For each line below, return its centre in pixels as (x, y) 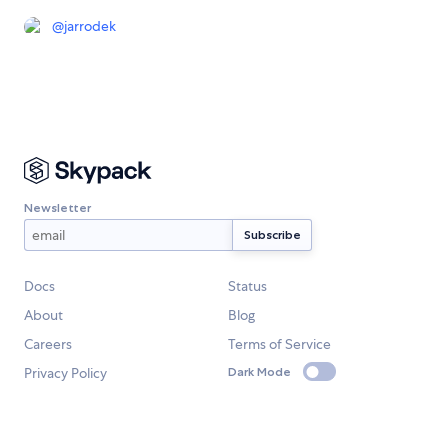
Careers (48, 343)
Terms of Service (279, 343)
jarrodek (90, 25)
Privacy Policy (65, 372)
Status (247, 285)
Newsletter (57, 208)
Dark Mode (259, 372)
